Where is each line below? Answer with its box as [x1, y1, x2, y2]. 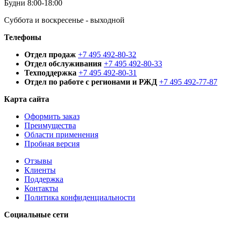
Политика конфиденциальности [24, 193, 135, 202]
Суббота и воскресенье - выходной [4, 15, 125, 24]
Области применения [24, 130, 98, 139]
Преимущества [24, 121, 76, 130]
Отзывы [24, 156, 52, 165]
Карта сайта [4, 94, 49, 103]
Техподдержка [24, 68, 77, 77]
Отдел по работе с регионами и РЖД [24, 77, 157, 86]
